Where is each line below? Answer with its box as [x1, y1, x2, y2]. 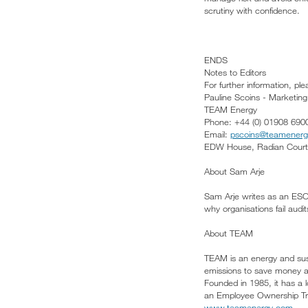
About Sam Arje [204, 166, 265, 177]
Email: [204, 129, 230, 140]
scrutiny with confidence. [204, 5, 300, 16]
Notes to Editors [204, 67, 266, 78]
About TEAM [204, 228, 253, 239]
